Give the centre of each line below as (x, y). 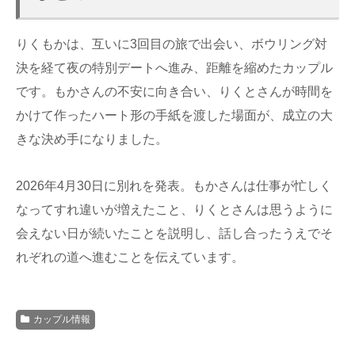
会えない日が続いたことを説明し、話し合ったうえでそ (174, 234)
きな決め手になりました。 (92, 139)
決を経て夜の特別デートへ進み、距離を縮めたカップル (174, 68)
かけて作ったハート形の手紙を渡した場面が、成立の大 (174, 116)
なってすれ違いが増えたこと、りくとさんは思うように (174, 210)
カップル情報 (61, 320)
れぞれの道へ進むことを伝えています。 (130, 258)
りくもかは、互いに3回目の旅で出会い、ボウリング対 (172, 44)
